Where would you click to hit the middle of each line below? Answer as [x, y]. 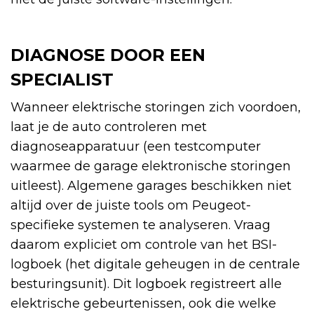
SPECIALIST [62, 80]
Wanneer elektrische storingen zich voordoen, [156, 108]
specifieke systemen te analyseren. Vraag [141, 225]
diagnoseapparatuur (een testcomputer [136, 147]
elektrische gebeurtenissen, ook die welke [143, 304]
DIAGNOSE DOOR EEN [108, 55]
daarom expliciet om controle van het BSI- [144, 245]
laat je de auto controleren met [109, 127]
